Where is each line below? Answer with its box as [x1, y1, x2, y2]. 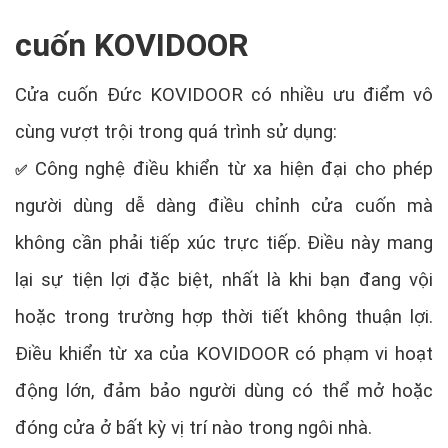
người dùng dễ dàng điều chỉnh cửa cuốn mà [15, 194, 433, 217]
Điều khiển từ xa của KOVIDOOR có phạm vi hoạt [15, 342, 433, 365]
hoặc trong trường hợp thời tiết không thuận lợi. [15, 305, 433, 328]
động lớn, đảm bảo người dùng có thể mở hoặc [15, 379, 433, 402]
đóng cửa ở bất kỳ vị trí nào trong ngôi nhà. [15, 416, 372, 439]
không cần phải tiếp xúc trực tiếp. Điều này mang [15, 231, 433, 254]
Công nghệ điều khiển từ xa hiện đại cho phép [34, 157, 434, 180]
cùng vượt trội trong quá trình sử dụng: [15, 120, 337, 143]
